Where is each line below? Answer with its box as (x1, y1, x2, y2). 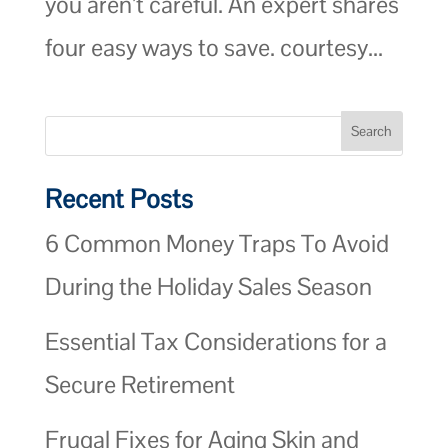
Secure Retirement (44, 368, 235, 400)
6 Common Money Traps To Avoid (44, 227, 389, 259)
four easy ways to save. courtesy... (44, 31, 383, 63)
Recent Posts (44, 181, 193, 216)
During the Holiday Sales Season (44, 270, 372, 302)
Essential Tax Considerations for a (44, 325, 387, 357)
